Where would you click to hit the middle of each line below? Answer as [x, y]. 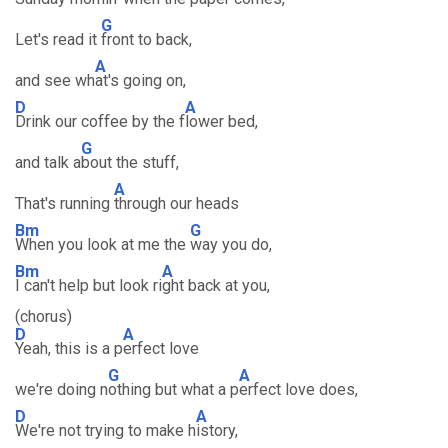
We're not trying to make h [105, 430]
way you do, [231, 244]
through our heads [176, 203]
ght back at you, [216, 285]
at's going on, [140, 80]
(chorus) [43, 316]
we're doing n [61, 389]
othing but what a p [173, 389]
